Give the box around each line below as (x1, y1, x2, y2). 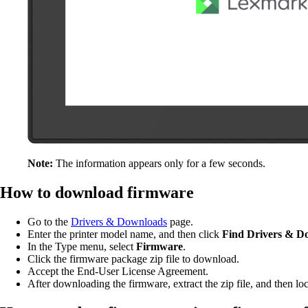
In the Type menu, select (27, 240, 133, 252)
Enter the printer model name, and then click (27, 228, 222, 240)
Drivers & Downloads (71, 215, 167, 228)
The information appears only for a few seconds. (56, 157, 265, 169)
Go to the (27, 215, 71, 228)
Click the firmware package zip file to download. (27, 252, 239, 265)
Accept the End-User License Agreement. (27, 265, 208, 277)
